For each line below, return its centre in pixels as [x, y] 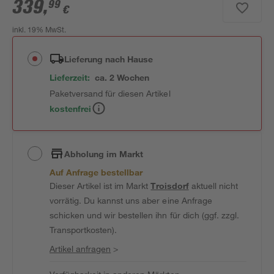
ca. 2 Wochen [122, 77]
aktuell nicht [213, 186]
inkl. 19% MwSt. [39, 31]
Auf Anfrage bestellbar [96, 172]
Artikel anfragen [80, 249]
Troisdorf [170, 186]
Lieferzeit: [70, 77]
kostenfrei [71, 108]
